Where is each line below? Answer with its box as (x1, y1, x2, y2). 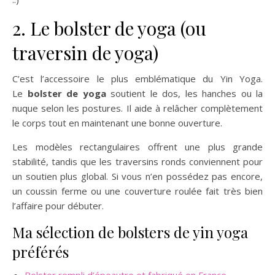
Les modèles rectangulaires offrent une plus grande (12, 141, 263, 153)
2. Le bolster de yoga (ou (12, 16, 206, 41)
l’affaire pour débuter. (12, 199, 104, 212)
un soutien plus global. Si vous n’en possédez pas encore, (12, 170, 263, 182)
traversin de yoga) (12, 41, 158, 65)
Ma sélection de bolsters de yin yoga (12, 222, 248, 242)
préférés (12, 242, 69, 261)
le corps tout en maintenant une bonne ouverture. (12, 117, 222, 129)
